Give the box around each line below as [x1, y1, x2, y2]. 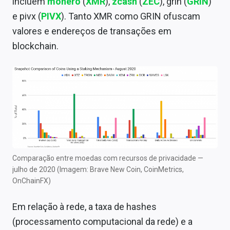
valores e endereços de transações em [12, 25, 171, 36]
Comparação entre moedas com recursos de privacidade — [12, 154, 203, 162]
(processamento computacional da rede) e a [12, 216, 193, 227]
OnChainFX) [12, 176, 51, 185]
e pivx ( [12, 10, 41, 22]
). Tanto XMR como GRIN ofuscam [61, 10, 200, 22]
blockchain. [12, 40, 59, 51]
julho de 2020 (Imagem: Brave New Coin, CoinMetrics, [12, 165, 184, 174]
